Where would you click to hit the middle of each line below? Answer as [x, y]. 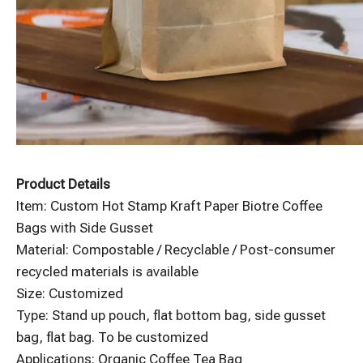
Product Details [63, 184]
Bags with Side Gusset [85, 228]
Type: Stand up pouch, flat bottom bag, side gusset [171, 315]
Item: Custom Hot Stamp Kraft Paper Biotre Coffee [169, 206]
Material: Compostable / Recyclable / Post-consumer [176, 250]
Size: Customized [70, 293]
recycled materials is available [107, 271]
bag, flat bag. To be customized [112, 337]
